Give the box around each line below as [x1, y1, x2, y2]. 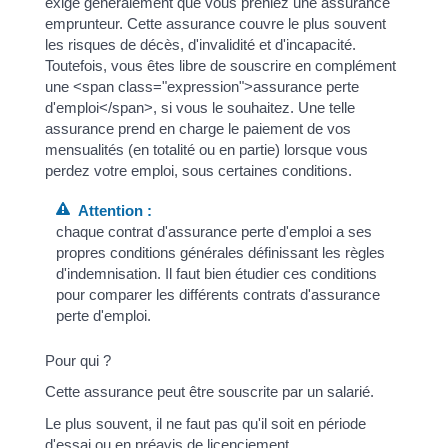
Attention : [69, 201, 152, 219]
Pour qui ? [44, 351, 111, 369]
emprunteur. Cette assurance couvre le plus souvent [44, 15, 386, 33]
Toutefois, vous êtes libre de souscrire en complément [44, 57, 396, 75]
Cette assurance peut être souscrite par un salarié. [44, 383, 374, 401]
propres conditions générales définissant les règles [55, 243, 385, 261]
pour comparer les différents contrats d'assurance [55, 285, 380, 303]
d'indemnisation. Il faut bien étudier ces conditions [55, 264, 377, 282]
